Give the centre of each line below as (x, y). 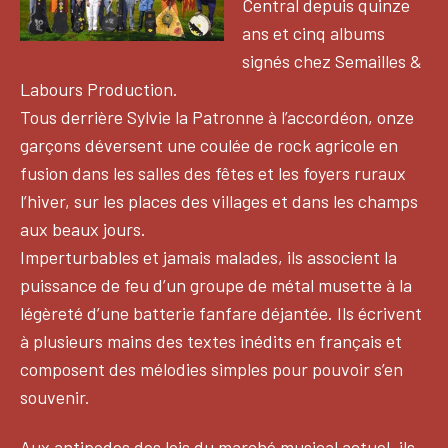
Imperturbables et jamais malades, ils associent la (208, 256)
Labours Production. (99, 88)
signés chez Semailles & (332, 60)
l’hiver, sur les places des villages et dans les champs (219, 200)
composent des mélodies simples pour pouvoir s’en (211, 368)
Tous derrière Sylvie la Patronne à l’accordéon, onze (217, 116)
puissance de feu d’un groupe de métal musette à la (216, 284)
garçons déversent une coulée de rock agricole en (209, 144)
